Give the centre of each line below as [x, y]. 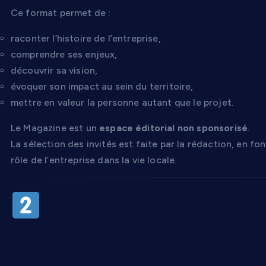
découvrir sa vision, [54, 70]
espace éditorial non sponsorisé [174, 128]
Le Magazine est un [55, 128]
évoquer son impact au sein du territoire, [102, 86]
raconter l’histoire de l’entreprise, [86, 38]
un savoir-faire [100, 240]
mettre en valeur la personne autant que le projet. [122, 102]
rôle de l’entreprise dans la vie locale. [94, 160]
